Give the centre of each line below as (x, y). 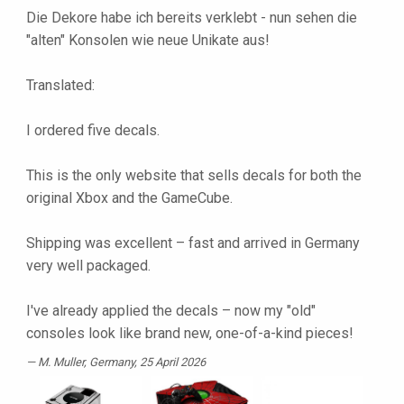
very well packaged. (88, 266)
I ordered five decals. (93, 131)
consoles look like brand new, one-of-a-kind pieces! (190, 334)
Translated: (60, 86)
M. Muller (61, 363)
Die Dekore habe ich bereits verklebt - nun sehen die (192, 18)
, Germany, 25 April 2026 (145, 363)
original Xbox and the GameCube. (129, 198)
